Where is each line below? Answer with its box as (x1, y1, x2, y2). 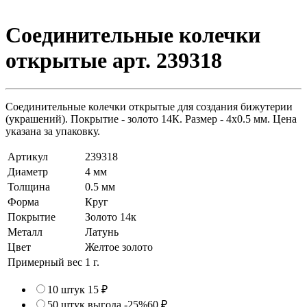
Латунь (85, 225, 119, 238)
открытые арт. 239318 (5, 48, 222, 73)
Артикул (8, 150, 48, 162)
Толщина (8, 180, 50, 193)
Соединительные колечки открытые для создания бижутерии (5, 100, 293, 112)
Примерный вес (8, 256, 82, 268)
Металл (8, 225, 42, 238)
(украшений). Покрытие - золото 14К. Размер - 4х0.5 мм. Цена (5, 112, 297, 125)
